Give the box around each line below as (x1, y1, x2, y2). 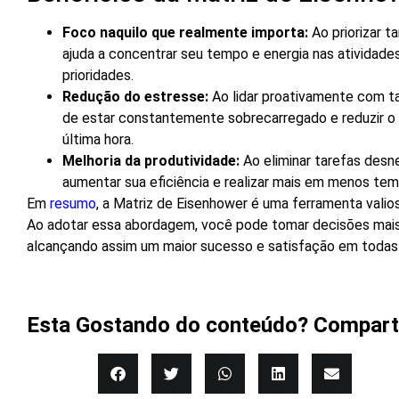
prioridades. (62, 66, 134, 84)
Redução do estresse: (62, 87, 208, 105)
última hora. (62, 130, 134, 148)
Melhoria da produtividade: (62, 151, 240, 169)
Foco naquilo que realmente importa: (62, 23, 308, 41)
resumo (50, 194, 96, 212)
